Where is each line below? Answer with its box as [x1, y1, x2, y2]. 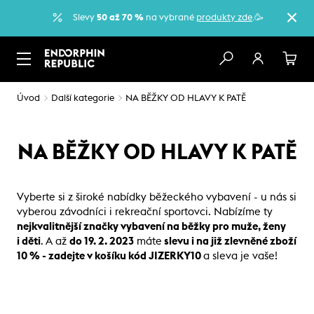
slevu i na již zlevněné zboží [162, 235, 296, 247]
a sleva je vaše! [203, 250, 278, 261]
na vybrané [144, 13, 196, 22]
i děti [17, 235, 41, 247]
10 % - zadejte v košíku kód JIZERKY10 [17, 250, 203, 261]
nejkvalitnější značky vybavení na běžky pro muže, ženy [17, 221, 286, 232]
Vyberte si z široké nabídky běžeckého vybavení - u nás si [17, 191, 296, 203]
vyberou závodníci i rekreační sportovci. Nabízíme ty [17, 206, 273, 217]
